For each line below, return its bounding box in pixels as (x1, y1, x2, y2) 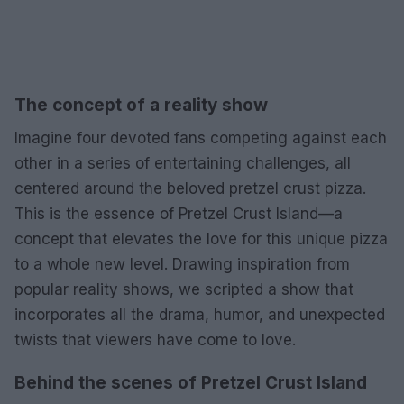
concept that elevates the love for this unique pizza (14, 230, 388, 248)
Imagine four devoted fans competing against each (14, 129, 387, 147)
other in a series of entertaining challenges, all (14, 154, 351, 172)
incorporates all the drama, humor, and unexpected (14, 306, 385, 324)
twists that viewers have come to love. (14, 331, 296, 349)
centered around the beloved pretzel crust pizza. (14, 179, 366, 197)
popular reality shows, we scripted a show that (14, 280, 353, 298)
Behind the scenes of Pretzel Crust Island (14, 372, 367, 393)
